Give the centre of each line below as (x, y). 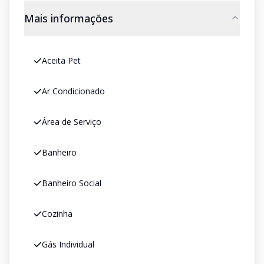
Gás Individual (68, 244)
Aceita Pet (61, 60)
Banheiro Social (72, 183)
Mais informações (69, 18)
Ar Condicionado (73, 91)
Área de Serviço (72, 122)
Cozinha (57, 214)
